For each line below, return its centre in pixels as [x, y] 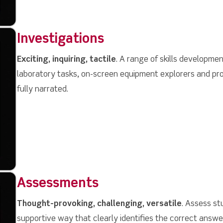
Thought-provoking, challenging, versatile [99, 204]
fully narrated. [42, 90]
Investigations [60, 40]
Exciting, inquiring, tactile [66, 60]
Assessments [57, 184]
